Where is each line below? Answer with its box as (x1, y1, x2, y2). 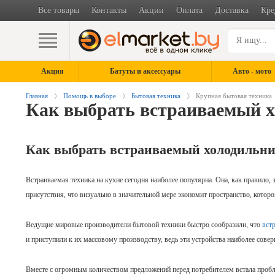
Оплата (176, 6, 203, 15)
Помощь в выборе (63, 92, 116, 99)
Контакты (91, 6, 126, 15)
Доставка (215, 6, 249, 15)
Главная (26, 92, 48, 99)
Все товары (38, 6, 79, 15)
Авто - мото (232, 67, 271, 76)
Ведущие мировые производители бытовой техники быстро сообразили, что (26, 220, 262, 229)
